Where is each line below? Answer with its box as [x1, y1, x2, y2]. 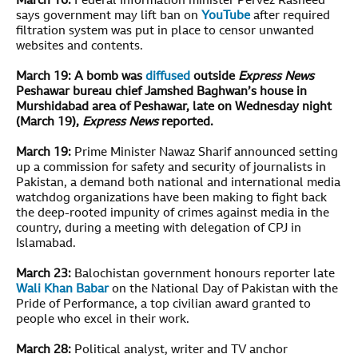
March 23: [16, 268, 71, 280]
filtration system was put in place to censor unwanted [16, 25, 314, 38]
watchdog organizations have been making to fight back [16, 192, 327, 205]
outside [190, 70, 238, 83]
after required [250, 10, 330, 22]
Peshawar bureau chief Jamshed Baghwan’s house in [16, 86, 307, 98]
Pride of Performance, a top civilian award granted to [16, 298, 311, 311]
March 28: [16, 344, 71, 356]
